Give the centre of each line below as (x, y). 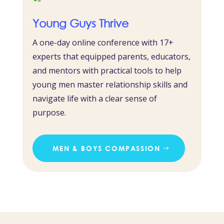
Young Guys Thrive (80, 23)
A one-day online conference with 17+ (103, 43)
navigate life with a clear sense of (94, 99)
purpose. (49, 113)
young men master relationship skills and (110, 85)
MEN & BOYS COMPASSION (106, 148)
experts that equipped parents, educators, (111, 57)
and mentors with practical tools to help (107, 71)
